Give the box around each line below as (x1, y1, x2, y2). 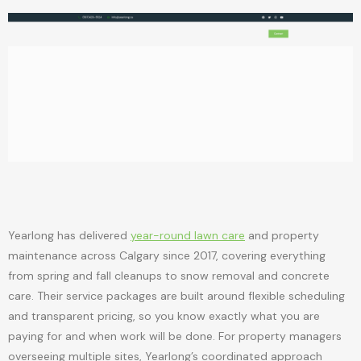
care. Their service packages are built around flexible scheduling (8, 288, 345, 303)
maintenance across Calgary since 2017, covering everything (8, 247, 326, 263)
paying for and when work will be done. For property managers (8, 328, 342, 343)
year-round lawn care (131, 227, 245, 243)
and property (245, 227, 319, 243)
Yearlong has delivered (8, 227, 131, 243)
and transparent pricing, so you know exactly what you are (8, 308, 320, 323)
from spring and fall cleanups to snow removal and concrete (8, 268, 330, 283)
